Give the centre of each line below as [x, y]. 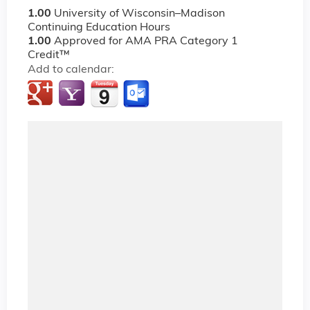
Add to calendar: [72, 70]
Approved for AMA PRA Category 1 [146, 42]
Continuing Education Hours [99, 28]
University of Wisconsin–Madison [139, 14]
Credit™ [49, 56]
